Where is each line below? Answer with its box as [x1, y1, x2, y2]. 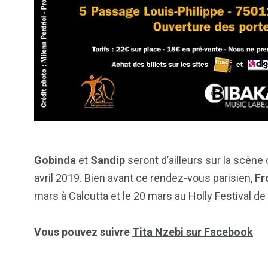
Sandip [90, 154, 127, 167]
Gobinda [34, 154, 76, 167]
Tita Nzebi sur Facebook [132, 226, 253, 239]
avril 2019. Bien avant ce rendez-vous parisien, [34, 172, 255, 185]
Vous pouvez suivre [34, 226, 132, 239]
